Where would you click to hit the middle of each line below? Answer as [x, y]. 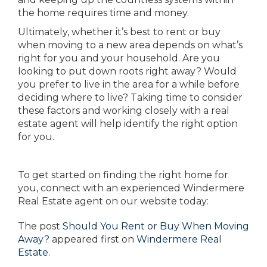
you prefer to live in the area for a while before [129, 84]
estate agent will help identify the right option [128, 124]
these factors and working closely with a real [124, 111]
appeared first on [93, 239]
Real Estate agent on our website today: [113, 201]
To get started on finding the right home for [123, 175]
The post [40, 226]
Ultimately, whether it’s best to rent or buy [119, 32]
